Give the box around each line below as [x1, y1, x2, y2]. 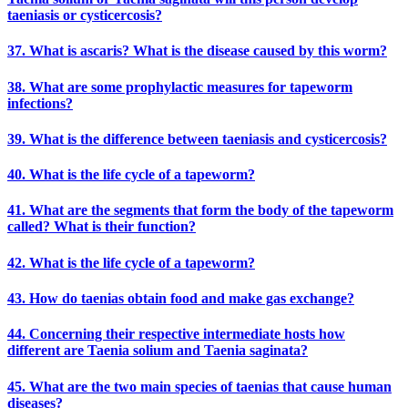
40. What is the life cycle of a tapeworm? [7, 167, 255, 183]
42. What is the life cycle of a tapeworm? [7, 254, 255, 270]
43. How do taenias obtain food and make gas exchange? [7, 290, 354, 306]
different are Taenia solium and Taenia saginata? [7, 342, 308, 359]
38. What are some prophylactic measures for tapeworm [7, 78, 352, 95]
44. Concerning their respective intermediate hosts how [7, 326, 345, 342]
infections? [7, 95, 73, 111]
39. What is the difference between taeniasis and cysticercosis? [7, 130, 387, 147]
